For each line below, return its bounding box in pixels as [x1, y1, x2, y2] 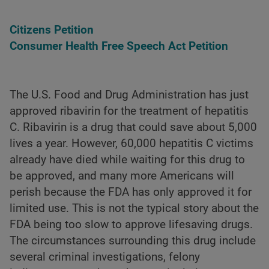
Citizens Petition [10, 23, 94, 37]
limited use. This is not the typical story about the [10, 202, 259, 216]
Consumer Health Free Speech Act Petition [10, 40, 228, 53]
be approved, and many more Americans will [10, 169, 234, 183]
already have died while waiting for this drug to [10, 153, 245, 167]
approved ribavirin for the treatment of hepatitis [10, 104, 249, 118]
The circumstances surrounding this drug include [10, 234, 256, 248]
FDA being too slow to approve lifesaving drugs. [10, 218, 253, 232]
